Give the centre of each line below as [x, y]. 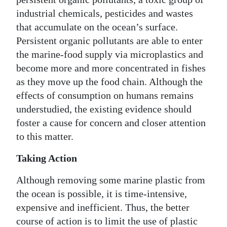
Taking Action [47, 158]
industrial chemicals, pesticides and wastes [105, 13]
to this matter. [45, 136]
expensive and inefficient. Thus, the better [103, 207]
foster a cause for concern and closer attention [111, 122]
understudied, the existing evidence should [104, 109]
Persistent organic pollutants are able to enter [109, 40]
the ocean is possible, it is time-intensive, [102, 193]
